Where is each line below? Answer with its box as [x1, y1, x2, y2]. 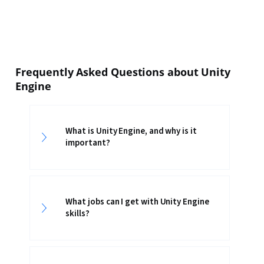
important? [65, 137, 110, 149]
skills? [65, 207, 90, 220]
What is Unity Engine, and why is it [65, 125, 197, 137]
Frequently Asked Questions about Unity [15, 65, 230, 79]
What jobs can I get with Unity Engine [65, 196, 209, 208]
